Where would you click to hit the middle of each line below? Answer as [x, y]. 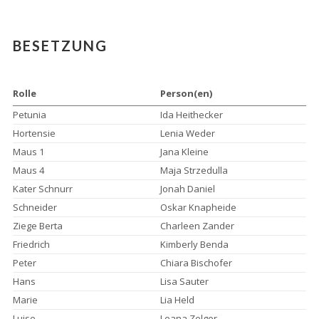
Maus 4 [28, 170]
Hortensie [34, 133]
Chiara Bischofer [196, 263]
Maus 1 [28, 152]
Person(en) [186, 93]
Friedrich [31, 244]
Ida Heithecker [191, 115]
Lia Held [177, 300]
